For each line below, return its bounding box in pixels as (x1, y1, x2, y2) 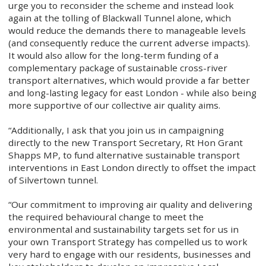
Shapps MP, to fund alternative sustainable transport (8, 148, 240, 161)
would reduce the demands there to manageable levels (8, 24, 246, 37)
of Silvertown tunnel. (8, 173, 98, 186)
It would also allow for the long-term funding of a (8, 49, 218, 62)
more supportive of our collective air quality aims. (8, 99, 220, 112)
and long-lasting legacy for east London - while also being (8, 87, 256, 99)
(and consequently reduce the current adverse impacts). (8, 37, 250, 49)
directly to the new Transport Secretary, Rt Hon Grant (8, 136, 243, 148)
